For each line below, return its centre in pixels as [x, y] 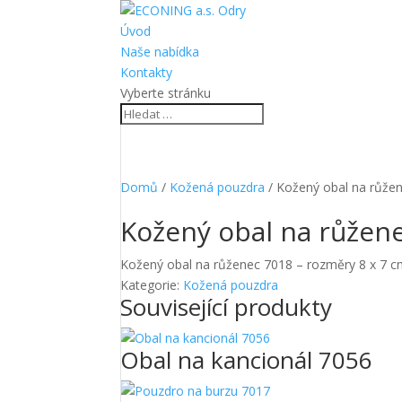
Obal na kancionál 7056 [247, 360]
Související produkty [227, 307]
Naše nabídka [160, 52]
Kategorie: [152, 285]
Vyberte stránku [166, 93]
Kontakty [147, 72]
